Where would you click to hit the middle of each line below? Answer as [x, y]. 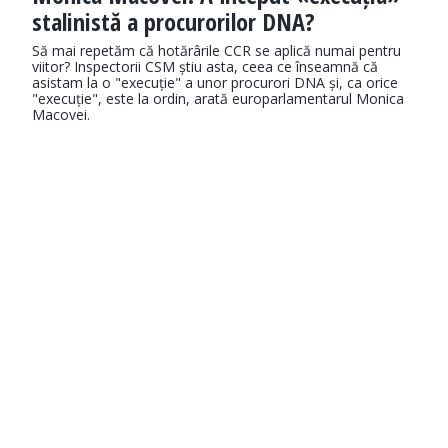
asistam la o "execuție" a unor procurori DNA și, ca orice [215, 83]
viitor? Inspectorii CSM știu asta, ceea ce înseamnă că [205, 67]
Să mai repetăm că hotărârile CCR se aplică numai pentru [216, 51]
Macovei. [61, 115]
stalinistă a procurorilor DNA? [173, 22]
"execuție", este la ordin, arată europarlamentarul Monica [218, 99]
